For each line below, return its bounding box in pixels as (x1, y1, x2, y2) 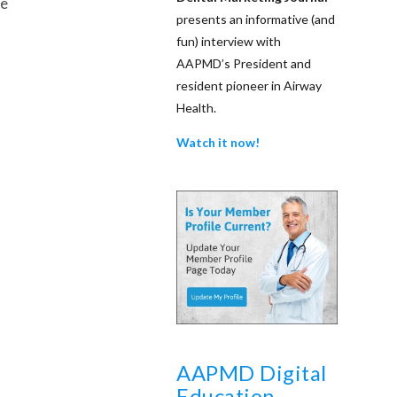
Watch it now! (176, 134, 261, 150)
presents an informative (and (176, 11, 336, 27)
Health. (176, 99, 217, 115)
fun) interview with (176, 33, 282, 49)
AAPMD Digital (176, 361, 327, 386)
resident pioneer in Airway (176, 77, 323, 93)
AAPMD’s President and (176, 55, 312, 71)
